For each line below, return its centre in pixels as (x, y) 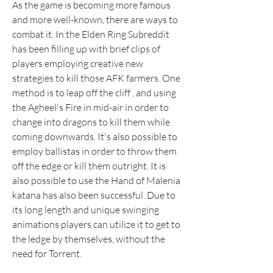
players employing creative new (78, 63)
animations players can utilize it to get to (96, 224)
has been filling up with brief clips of (86, 49)
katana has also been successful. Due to (94, 195)
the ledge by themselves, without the (89, 239)
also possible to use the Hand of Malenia (96, 180)
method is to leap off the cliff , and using (94, 93)
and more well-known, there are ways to (95, 19)
